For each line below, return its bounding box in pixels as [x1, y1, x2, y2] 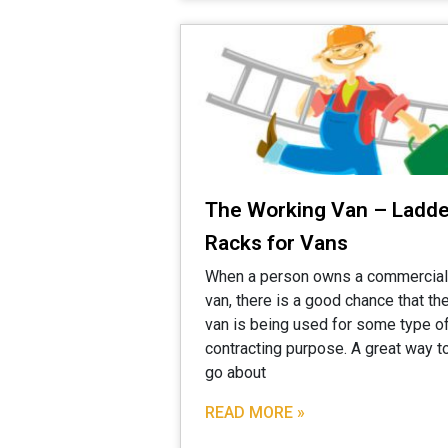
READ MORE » [205, 402, 305, 422]
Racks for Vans [205, 230, 348, 255]
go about [205, 362, 266, 382]
